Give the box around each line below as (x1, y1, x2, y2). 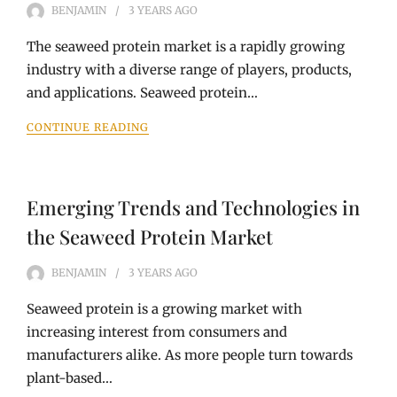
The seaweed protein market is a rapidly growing (27, 38, 345, 55)
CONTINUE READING (27, 121, 149, 134)
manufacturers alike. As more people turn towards (27, 346, 353, 363)
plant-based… (27, 370, 113, 386)
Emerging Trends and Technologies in (27, 194, 360, 221)
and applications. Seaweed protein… (27, 84, 258, 101)
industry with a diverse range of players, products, (27, 61, 352, 78)
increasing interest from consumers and (27, 323, 287, 340)
